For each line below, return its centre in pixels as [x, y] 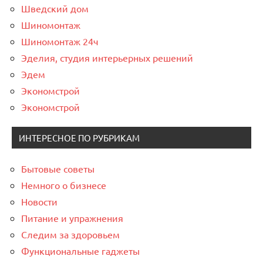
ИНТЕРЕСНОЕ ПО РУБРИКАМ [79, 138]
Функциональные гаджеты [80, 251]
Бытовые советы [58, 169]
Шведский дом [55, 9]
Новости [39, 202]
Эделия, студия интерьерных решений [107, 58]
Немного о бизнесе [64, 185]
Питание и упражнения [72, 218]
